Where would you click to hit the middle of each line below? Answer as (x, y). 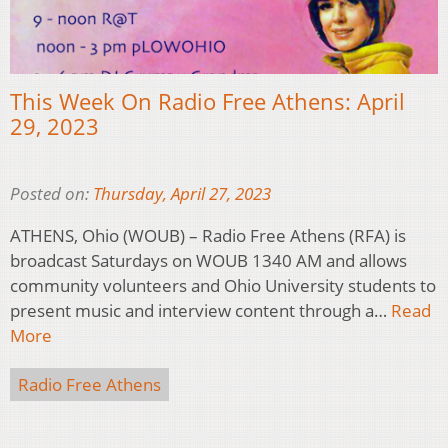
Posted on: (51, 193)
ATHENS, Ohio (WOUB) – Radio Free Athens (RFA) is (208, 235)
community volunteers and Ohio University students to (223, 285)
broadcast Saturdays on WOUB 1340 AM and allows (208, 260)
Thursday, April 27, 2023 (182, 193)
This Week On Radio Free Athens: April (207, 100)
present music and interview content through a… (200, 310)
